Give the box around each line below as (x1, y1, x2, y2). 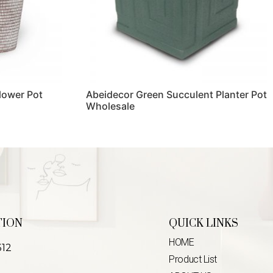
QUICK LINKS (169, 217, 239, 231)
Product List (169, 253, 217, 266)
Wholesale (85, 100, 135, 113)
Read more (85, 128, 136, 141)
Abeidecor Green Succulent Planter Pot (85, 88, 267, 101)
